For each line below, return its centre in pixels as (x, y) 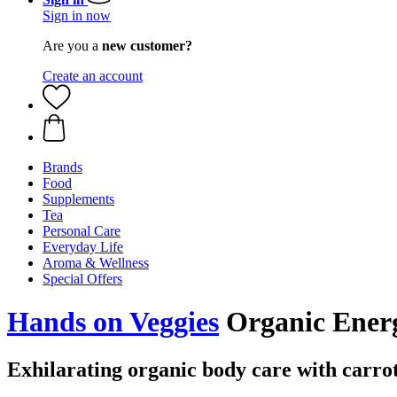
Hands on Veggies (113, 322)
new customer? (147, 46)
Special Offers (82, 279)
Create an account (93, 76)
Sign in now (77, 16)
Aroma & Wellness (96, 263)
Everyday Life (83, 247)
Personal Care (82, 231)
